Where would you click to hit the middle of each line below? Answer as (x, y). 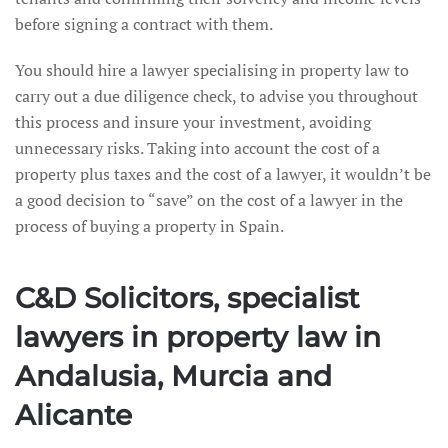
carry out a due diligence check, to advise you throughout (216, 96)
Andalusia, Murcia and (173, 376)
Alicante (73, 415)
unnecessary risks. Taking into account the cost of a (197, 148)
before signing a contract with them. (144, 24)
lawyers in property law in (198, 337)
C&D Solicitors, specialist (187, 298)
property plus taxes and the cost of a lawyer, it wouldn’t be (223, 174)
